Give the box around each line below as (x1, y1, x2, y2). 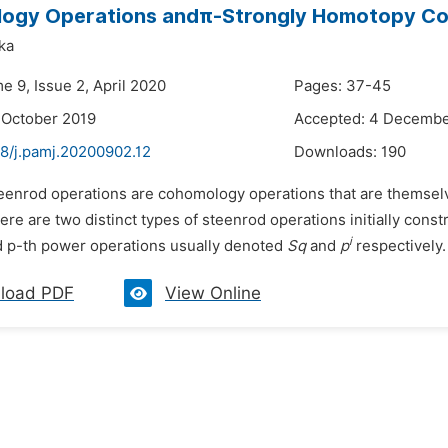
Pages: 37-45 (294, 77, 391, 95)
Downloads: (294, 143, 381, 161)
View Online (165, 283, 261, 303)
